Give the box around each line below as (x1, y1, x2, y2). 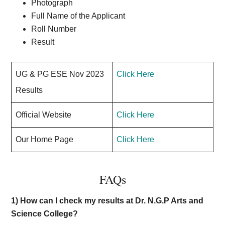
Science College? (11, 209, 78, 218)
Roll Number (31, 25, 77, 33)
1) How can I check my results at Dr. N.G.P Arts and (11, 196, 204, 205)
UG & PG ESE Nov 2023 (16, 70, 104, 78)
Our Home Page (16, 135, 74, 144)
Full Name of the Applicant (31, 12, 126, 20)
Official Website (16, 110, 72, 119)
